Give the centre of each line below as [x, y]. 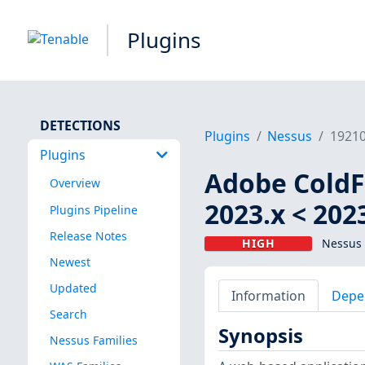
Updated [73, 288]
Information [268, 295]
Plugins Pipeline [93, 209]
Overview [75, 183]
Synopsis [260, 336]
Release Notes [88, 235]
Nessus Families [93, 341]
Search [68, 314]
